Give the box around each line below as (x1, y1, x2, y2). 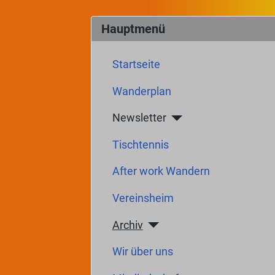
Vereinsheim (112, 192, 174, 204)
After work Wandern (112, 165, 210, 178)
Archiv (112, 219, 143, 231)
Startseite (112, 58, 160, 71)
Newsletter (112, 112, 166, 125)
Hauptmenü (101, 21, 165, 37)
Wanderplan (112, 85, 171, 98)
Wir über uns (112, 246, 173, 258)
